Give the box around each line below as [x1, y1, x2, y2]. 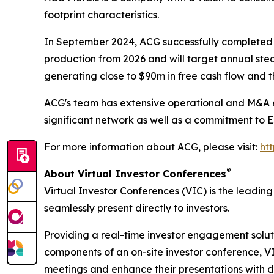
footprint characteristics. [44, 9, 159, 21]
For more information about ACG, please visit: [44, 141, 260, 154]
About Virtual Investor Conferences [44, 168, 226, 180]
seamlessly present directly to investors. [44, 202, 229, 215]
